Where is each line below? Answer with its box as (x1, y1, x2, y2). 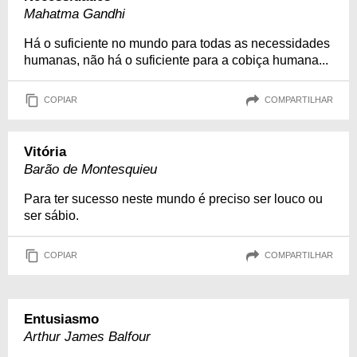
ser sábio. (24, 208, 79, 222)
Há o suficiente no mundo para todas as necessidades (24, 36, 330, 50)
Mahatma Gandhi (24, 6, 125, 22)
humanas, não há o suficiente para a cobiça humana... (24, 53, 328, 67)
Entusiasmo (24, 311, 99, 327)
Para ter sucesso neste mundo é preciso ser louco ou (24, 191, 323, 206)
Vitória (24, 143, 66, 159)
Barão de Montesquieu (24, 161, 157, 177)
